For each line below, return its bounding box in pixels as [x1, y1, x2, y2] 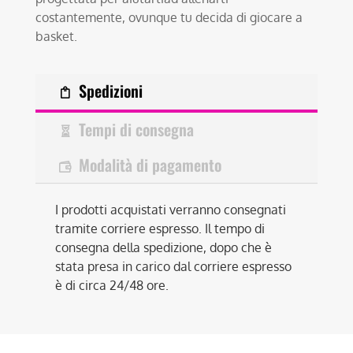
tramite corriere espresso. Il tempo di [55, 220, 266, 236]
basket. [35, 28, 78, 45]
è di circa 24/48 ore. [55, 277, 169, 293]
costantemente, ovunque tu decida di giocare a [35, 9, 303, 26]
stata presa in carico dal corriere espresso [55, 258, 292, 274]
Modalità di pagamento [79, 152, 222, 176]
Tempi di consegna [79, 117, 195, 141]
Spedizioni [79, 78, 143, 102]
